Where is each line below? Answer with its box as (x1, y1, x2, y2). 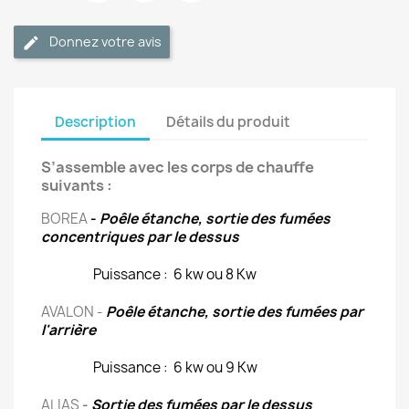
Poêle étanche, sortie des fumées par (106, 302, 363, 321)
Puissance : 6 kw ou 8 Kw (92, 265, 257, 284)
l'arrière (41, 320, 96, 340)
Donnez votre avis (49, 33, 162, 50)
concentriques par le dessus (41, 227, 239, 246)
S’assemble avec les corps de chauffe (41, 157, 314, 177)
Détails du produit (166, 111, 291, 131)
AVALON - (41, 302, 106, 321)
